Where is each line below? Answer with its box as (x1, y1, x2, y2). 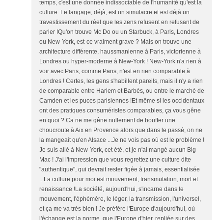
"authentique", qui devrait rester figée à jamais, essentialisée (39, 166, 200, 173)
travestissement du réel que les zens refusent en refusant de (39, 19, 199, 26)
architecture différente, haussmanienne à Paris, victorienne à (39, 48, 201, 55)
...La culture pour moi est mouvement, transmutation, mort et (39, 176, 198, 183)
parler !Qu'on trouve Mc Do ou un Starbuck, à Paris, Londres (39, 28, 199, 35)
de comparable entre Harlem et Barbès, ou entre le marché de (39, 87, 204, 94)
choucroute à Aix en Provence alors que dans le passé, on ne (39, 127, 202, 134)
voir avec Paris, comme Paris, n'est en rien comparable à (39, 68, 190, 75)
